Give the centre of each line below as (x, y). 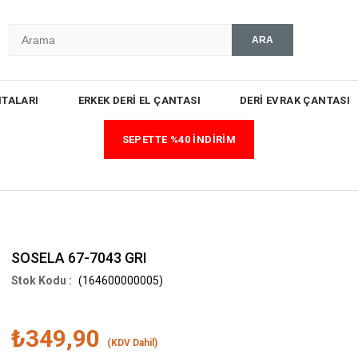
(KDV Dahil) (132, 343)
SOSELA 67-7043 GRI (79, 258)
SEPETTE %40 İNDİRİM (179, 139)
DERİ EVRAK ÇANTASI (295, 100)
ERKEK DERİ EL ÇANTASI (139, 100)
